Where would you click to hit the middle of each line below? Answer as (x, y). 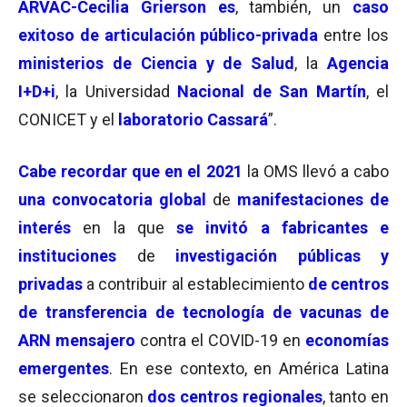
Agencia (358, 63)
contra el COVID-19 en (223, 340)
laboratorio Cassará (191, 119)
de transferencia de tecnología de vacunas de (203, 312)
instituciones (67, 256)
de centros (348, 284)
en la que (124, 228)
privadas (50, 284)
